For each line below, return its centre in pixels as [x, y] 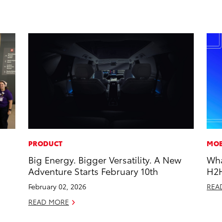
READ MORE [49, 202]
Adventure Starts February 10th [93, 171]
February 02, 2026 [57, 187]
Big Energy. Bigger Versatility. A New [105, 160]
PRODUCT [46, 143]
